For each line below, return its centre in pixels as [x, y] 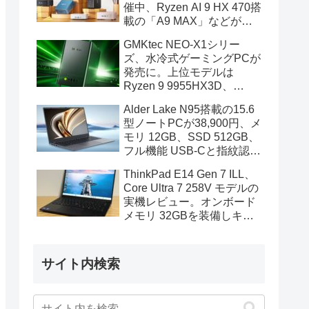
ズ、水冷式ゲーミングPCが [192, 58]
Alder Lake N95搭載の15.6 [189, 109]
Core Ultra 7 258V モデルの [191, 188]
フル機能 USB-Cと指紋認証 [192, 150]
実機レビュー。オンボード [190, 201]
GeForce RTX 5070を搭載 [188, 99]
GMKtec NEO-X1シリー [182, 44]
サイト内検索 [81, 264]
